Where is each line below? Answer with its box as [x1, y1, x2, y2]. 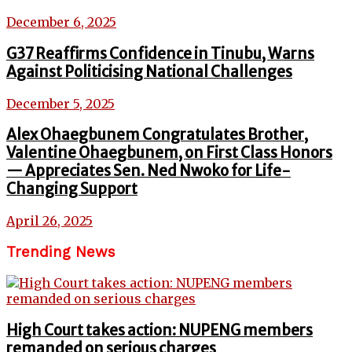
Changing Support [6, 180, 137, 199]
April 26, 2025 [6, 212, 93, 229]
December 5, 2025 [6, 95, 115, 112]
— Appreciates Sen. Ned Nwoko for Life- [6, 162, 291, 181]
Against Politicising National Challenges [6, 62, 292, 81]
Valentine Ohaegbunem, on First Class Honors [6, 144, 332, 163]
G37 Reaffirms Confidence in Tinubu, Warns [6, 44, 314, 63]
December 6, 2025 [6, 14, 116, 31]
